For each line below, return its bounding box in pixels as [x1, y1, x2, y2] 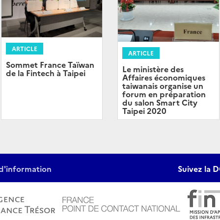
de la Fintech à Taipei [5, 67, 85, 79]
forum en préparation [122, 88, 206, 100]
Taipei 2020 [122, 105, 166, 116]
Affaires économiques [122, 72, 205, 83]
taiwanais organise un [122, 80, 203, 91]
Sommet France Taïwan [5, 59, 94, 70]
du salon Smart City [122, 97, 197, 108]
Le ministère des [122, 63, 184, 75]
